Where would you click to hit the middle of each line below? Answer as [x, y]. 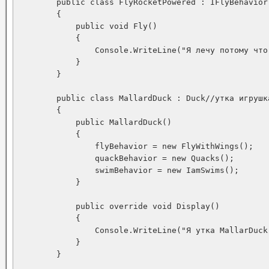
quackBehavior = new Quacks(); [126, 158]
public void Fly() [88, 26]
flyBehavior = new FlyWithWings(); [136, 146]
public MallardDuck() [95, 122]
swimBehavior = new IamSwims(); [128, 170]
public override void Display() [119, 206]
